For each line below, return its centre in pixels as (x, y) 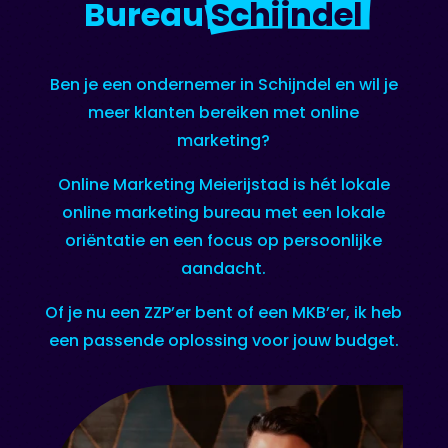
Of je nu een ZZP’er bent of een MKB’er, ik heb (224, 313)
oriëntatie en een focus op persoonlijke (224, 241)
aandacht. (224, 269)
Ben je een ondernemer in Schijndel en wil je (223, 85)
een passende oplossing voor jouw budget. (223, 341)
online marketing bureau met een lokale (224, 213)
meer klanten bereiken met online (224, 113)
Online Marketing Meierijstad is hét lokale (223, 185)
